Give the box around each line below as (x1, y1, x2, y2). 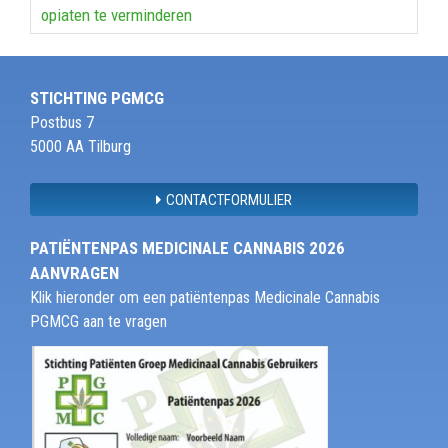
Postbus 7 (30, 112, 94, 132)
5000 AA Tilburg (30, 136, 131, 156)
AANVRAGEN (30, 262, 119, 283)
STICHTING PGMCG (30, 87, 164, 108)
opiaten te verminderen (41, 4, 192, 25)
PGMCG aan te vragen (30, 311, 167, 331)
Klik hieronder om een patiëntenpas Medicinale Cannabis (30, 287, 380, 307)
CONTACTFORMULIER (166, 190, 292, 209)
